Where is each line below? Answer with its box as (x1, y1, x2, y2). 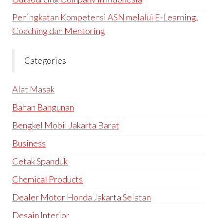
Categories (24, 55, 66, 66)
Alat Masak (12, 84, 54, 95)
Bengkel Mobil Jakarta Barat (12, 120, 119, 131)
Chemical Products (12, 174, 83, 185)
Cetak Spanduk (12, 156, 68, 167)
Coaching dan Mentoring (12, 25, 105, 36)
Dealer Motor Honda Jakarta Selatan (12, 192, 151, 203)
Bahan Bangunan (12, 102, 74, 113)
